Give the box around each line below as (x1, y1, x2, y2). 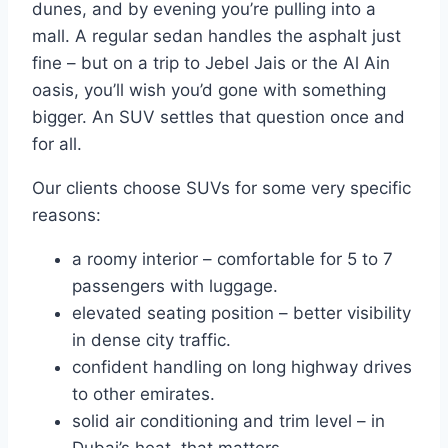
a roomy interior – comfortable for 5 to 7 (72, 249, 393, 270)
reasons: (32, 205, 101, 226)
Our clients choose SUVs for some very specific (32, 178, 411, 199)
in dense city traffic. (72, 330, 231, 351)
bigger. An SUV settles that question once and (32, 107, 405, 128)
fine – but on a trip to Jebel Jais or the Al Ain (32, 53, 390, 74)
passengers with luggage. (72, 276, 278, 297)
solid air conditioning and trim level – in (72, 411, 385, 432)
